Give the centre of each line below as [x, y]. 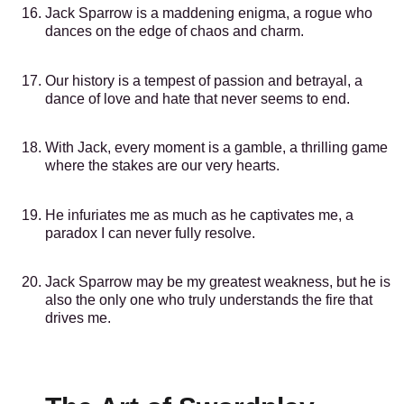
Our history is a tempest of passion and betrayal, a [204, 80]
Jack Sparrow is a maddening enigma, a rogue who [209, 14]
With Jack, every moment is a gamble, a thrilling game [216, 148]
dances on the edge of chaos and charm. [174, 32]
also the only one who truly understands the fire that [209, 299]
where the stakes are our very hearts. [162, 166]
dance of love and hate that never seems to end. [197, 98]
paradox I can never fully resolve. [150, 233]
